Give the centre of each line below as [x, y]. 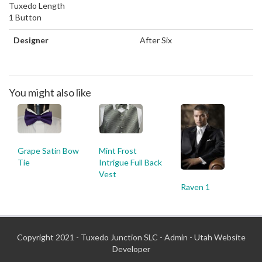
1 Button [25, 17]
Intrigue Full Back [131, 162]
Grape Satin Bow [48, 150]
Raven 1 [195, 187]
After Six [156, 40]
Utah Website [220, 237]
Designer [31, 40]
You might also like [50, 92]
